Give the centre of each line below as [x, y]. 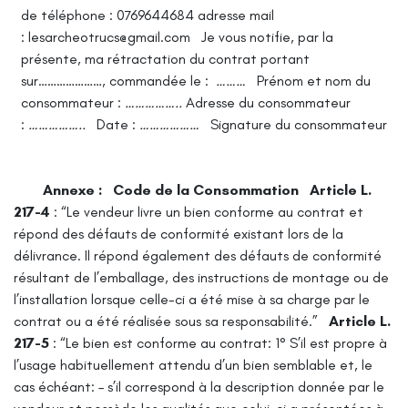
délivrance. [47, 255]
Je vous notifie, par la [267, 36]
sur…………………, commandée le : [118, 80]
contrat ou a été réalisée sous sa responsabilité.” [166, 321]
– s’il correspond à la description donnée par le [241, 386]
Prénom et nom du [314, 80]
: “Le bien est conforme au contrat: [162, 342]
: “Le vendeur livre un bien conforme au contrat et [209, 211]
